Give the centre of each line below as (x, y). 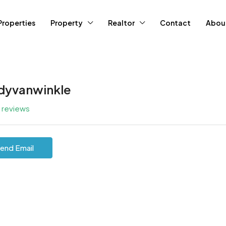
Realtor (121, 23)
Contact (175, 23)
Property (67, 23)
